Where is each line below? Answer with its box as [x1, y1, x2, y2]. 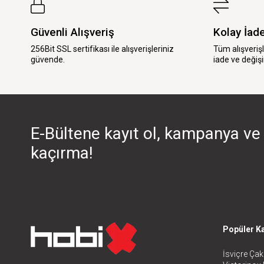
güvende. [31, 54, 65, 64]
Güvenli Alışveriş [31, 25, 114, 39]
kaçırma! [31, 143, 93, 163]
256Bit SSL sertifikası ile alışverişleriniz [31, 44, 174, 54]
